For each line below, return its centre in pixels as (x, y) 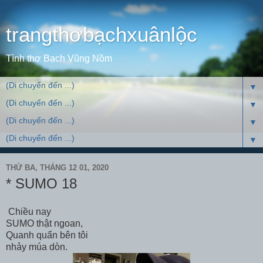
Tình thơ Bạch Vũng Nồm (59, 58)
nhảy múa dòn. (37, 247)
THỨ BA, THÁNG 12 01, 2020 (57, 167)
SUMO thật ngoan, (44, 223)
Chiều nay (30, 211)
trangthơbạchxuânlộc (102, 35)
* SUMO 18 (41, 183)
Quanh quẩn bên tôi (48, 235)
